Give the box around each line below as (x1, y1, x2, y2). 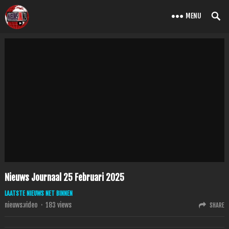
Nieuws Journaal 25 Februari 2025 (4, 171, 124, 183)
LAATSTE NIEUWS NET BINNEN (4, 189, 73, 197)
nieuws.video (4, 200, 38, 209)
